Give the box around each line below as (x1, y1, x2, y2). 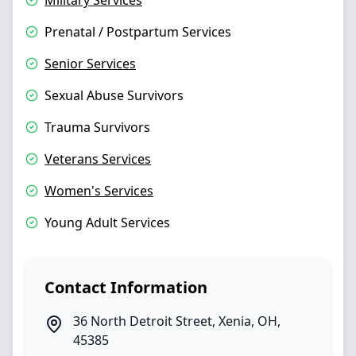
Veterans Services (44, 150, 151, 168)
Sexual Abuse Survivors (44, 87, 184, 104)
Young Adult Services (44, 214, 170, 231)
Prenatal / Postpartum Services (44, 23, 231, 41)
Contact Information (44, 277, 207, 298)
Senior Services (44, 55, 136, 72)
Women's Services (44, 182, 153, 199)
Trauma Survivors (44, 118, 150, 136)
